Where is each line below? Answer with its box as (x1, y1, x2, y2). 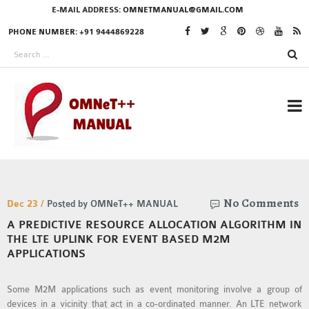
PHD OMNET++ (129, 277, 202, 291)
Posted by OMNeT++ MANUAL (47, 199, 178, 210)
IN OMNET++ (129, 195, 192, 210)
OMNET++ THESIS (129, 258, 218, 272)
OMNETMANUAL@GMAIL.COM (123, 6, 243, 14)
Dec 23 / (7, 199, 47, 210)
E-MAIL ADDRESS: (52, 6, 123, 14)
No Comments (223, 195, 299, 211)
